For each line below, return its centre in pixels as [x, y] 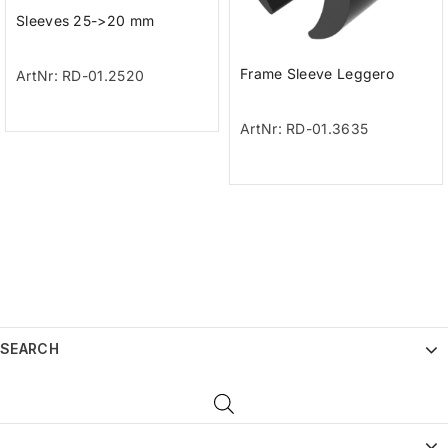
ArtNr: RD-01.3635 [304, 129]
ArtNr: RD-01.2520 [80, 76]
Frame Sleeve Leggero [317, 74]
